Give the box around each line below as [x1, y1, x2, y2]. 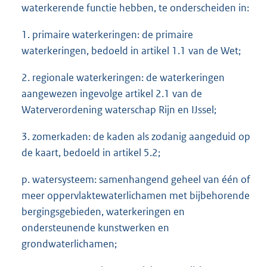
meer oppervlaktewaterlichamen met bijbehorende [21, 188, 250, 202]
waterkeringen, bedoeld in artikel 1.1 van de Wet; [21, 44, 241, 57]
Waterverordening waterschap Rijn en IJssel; [21, 103, 216, 116]
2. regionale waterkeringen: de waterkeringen [21, 70, 225, 84]
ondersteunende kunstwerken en [21, 221, 169, 234]
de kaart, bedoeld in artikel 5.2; [21, 145, 160, 159]
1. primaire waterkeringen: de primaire [21, 27, 193, 41]
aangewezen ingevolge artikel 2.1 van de [21, 86, 202, 100]
